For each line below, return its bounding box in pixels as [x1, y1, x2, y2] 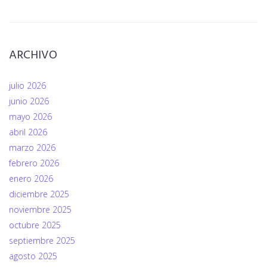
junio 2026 [9, 95, 49, 107]
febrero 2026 [9, 157, 59, 169]
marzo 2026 [9, 142, 55, 154]
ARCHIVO [9, 46, 57, 66]
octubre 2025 [9, 219, 61, 231]
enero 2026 [9, 173, 53, 185]
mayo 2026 [9, 111, 52, 123]
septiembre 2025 [9, 235, 75, 247]
